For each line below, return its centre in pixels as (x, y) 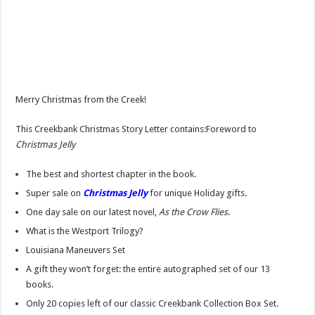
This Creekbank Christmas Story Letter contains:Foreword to (136, 129)
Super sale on (55, 193)
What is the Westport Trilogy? (85, 231)
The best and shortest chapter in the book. (111, 174)
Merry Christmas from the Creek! (81, 100)
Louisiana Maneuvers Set (76, 250)
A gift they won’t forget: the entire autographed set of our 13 (148, 269)
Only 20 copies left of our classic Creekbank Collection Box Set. (153, 304)
